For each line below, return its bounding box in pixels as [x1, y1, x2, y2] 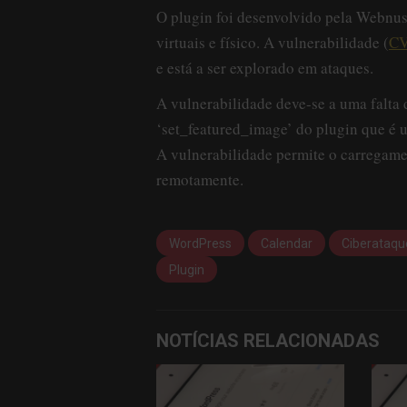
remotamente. [156, 168, 243, 190]
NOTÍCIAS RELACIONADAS [156, 330, 380, 352]
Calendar [261, 236, 313, 252]
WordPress [169, 236, 232, 252]
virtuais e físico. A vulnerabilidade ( [156, 31, 389, 53]
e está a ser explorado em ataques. [156, 56, 373, 78]
